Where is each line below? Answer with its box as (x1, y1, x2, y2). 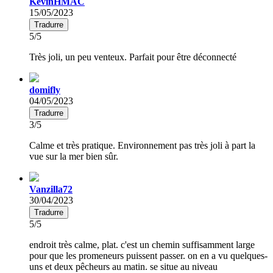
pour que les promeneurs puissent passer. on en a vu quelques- (29, 250, 268, 261)
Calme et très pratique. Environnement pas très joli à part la (29, 140, 255, 151)
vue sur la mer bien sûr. (29, 151, 118, 161)
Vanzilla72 (29, 183, 73, 194)
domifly (29, 84, 60, 95)
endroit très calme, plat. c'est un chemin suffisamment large (29, 239, 255, 250)
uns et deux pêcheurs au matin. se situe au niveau (29, 261, 218, 272)
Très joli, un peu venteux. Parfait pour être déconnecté (29, 51, 236, 62)
